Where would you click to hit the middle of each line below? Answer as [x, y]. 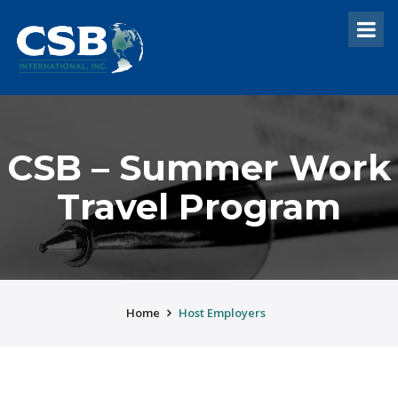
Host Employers [222, 312]
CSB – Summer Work [199, 167]
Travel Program [199, 206]
